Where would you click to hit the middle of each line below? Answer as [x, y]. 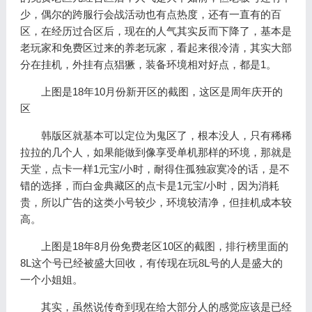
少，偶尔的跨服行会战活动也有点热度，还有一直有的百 [150, 14]
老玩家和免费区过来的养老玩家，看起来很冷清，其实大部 [156, 48]
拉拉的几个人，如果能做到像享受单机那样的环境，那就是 [156, 152]
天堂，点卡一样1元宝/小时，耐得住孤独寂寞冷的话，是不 [155, 169]
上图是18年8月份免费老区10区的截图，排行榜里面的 [164, 246]
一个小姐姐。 [51, 280]
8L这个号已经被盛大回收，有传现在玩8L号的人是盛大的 [151, 263]
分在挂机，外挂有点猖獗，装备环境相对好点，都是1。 [148, 64]
